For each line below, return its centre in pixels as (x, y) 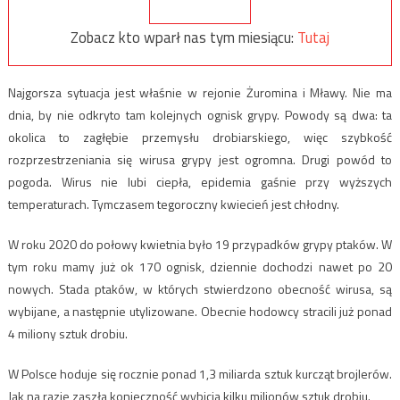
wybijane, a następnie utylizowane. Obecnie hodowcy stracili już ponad (200, 312)
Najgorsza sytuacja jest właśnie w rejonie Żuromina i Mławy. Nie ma (200, 93)
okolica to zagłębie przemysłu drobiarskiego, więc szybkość (200, 137)
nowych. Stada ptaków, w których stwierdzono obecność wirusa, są (200, 289)
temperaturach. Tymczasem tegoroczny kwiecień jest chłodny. (173, 204)
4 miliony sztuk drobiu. (67, 334)
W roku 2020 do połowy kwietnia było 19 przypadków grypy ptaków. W (200, 245)
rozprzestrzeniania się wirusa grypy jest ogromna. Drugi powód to (200, 160)
